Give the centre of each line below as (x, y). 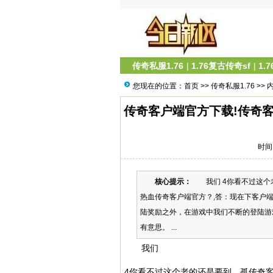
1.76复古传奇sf (221, 66)
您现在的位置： (158, 86)
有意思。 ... (158, 227)
